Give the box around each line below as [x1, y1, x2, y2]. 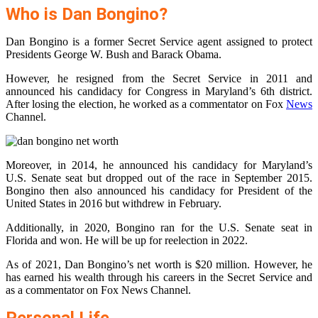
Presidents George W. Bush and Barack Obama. [6, 48, 221, 61]
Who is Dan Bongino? [6, 4, 168, 25]
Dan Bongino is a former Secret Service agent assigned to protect [6, 35, 312, 48]
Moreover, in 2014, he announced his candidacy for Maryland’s [6, 159, 312, 172]
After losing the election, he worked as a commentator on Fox [6, 98, 286, 111]
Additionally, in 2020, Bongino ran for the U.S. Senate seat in [6, 221, 312, 234]
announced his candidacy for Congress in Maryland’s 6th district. [6, 85, 312, 98]
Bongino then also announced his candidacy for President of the [6, 185, 312, 197]
